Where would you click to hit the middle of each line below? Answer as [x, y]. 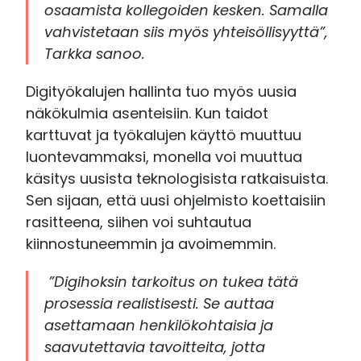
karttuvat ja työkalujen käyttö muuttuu [164, 135]
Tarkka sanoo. [95, 53]
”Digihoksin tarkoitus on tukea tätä [174, 281]
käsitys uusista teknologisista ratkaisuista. [177, 178]
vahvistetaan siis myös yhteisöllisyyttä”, [187, 31]
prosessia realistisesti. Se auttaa [160, 303]
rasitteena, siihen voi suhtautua [139, 222]
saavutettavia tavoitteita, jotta [155, 346]
